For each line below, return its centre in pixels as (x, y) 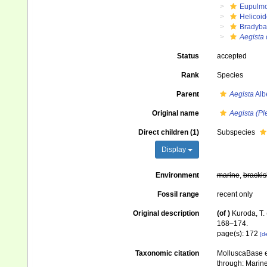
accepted (232, 56)
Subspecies (237, 132)
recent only (235, 194)
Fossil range (178, 194)
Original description (166, 213)
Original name (175, 113)
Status (188, 56)
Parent (187, 94)
